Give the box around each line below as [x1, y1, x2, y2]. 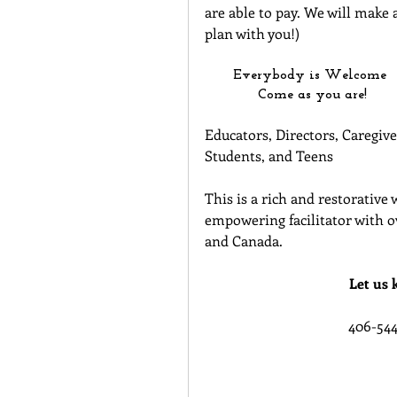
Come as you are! [257, 88, 367, 103]
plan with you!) [205, 24, 300, 43]
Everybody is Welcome [233, 68, 391, 83]
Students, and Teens [205, 146, 333, 166]
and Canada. [205, 231, 283, 251]
